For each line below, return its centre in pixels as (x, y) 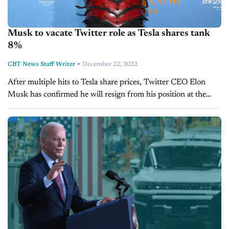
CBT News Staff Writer (41, 64)
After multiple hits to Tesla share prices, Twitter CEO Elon (107, 82)
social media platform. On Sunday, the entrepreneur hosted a (46, 107)
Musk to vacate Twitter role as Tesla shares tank (109, 33)
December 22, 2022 (110, 64)
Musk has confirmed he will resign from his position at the (107, 94)
